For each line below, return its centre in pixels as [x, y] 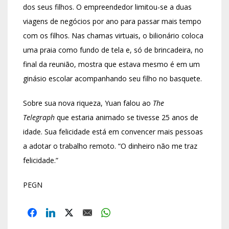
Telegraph [40, 118]
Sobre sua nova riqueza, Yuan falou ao [88, 103]
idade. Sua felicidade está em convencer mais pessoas [113, 132]
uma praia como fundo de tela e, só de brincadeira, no [113, 50]
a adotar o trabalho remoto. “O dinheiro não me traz [110, 146]
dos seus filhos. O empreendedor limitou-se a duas [107, 7]
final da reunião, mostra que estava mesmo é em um [111, 64]
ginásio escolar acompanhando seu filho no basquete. [112, 79]
